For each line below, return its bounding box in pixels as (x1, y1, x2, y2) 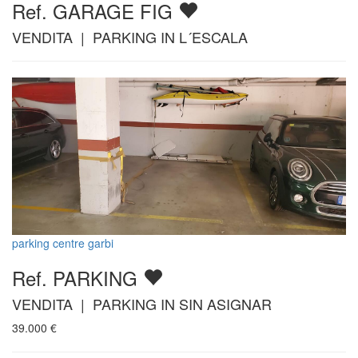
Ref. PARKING (12, 264, 143, 292)
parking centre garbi (12, 235, 113, 252)
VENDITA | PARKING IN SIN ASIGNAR (12, 293, 272, 315)
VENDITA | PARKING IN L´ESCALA (12, 26, 248, 47)
